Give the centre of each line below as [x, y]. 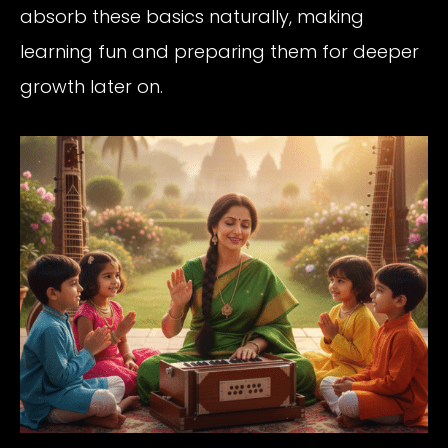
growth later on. [91, 86]
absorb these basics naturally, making [192, 16]
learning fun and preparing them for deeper [219, 51]
